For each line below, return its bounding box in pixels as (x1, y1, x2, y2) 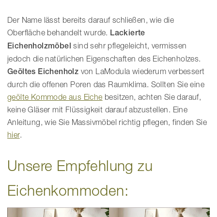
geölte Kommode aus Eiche (7, 93, 103, 101)
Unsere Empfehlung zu (7, 157, 153, 174)
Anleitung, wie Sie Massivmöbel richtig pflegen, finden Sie (7, 118, 207, 126)
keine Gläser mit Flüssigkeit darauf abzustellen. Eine (7, 105, 188, 114)
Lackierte (110, 28, 145, 37)
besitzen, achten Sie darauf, (105, 93, 201, 101)
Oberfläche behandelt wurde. (7, 28, 110, 37)
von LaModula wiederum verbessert (78, 67, 205, 76)
